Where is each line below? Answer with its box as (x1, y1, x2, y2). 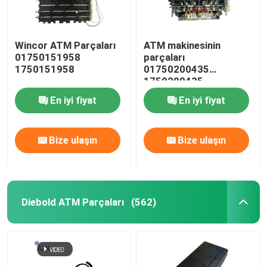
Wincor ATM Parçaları (15, 39, 116, 51)
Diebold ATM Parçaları (21, 195, 124, 208)
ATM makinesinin (144, 39, 221, 51)
